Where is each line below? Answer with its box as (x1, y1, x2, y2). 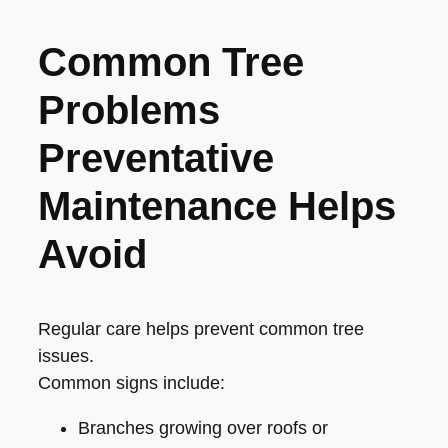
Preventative (38, 136, 274, 181)
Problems (38, 88, 220, 133)
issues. (38, 346, 94, 367)
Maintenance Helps (38, 184, 396, 229)
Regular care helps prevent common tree (38, 319, 364, 340)
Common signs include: (38, 373, 225, 394)
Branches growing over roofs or (78, 418, 328, 439)
